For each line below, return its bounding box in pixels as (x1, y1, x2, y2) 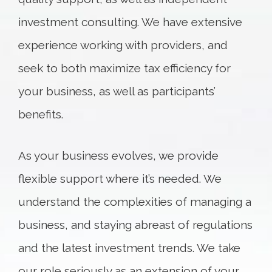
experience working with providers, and (18, 38, 228, 52)
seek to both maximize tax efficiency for (18, 61, 231, 75)
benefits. (18, 107, 66, 121)
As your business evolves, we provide (18, 149, 219, 162)
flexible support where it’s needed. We (18, 172, 222, 185)
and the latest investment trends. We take (18, 241, 240, 254)
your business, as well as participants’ (18, 84, 216, 98)
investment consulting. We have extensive (18, 15, 242, 29)
